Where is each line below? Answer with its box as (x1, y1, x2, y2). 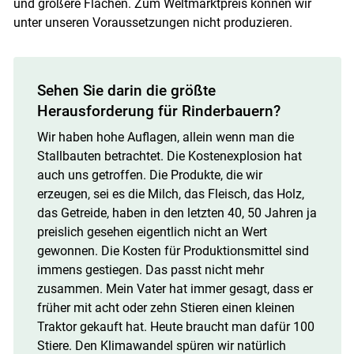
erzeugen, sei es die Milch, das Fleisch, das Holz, (36, 186, 304, 202)
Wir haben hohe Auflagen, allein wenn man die (36, 130, 294, 145)
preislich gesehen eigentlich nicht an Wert (36, 224, 267, 240)
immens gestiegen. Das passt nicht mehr (36, 262, 264, 278)
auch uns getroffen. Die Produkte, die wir (36, 168, 262, 183)
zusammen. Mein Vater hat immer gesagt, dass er (36, 281, 313, 297)
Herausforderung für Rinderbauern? (36, 102, 281, 121)
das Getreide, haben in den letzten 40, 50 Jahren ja (36, 205, 317, 221)
